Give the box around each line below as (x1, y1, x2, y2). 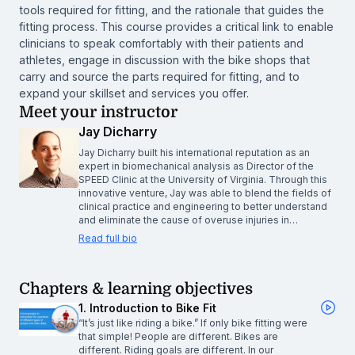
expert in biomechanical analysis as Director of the (78, 159, 314, 172)
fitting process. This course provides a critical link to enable (19, 19, 334, 33)
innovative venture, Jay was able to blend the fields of (78, 186, 331, 199)
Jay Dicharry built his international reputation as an (78, 146, 310, 158)
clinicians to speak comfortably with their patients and (19, 36, 303, 50)
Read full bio (78, 231, 137, 244)
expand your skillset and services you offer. (19, 86, 249, 100)
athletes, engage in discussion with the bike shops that (19, 52, 310, 67)
